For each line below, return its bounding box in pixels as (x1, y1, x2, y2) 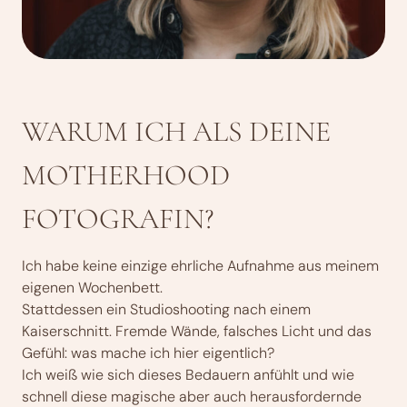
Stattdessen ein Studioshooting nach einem (22, 299, 311, 319)
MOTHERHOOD (22, 156, 230, 193)
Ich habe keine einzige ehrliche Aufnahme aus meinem (22, 255, 379, 275)
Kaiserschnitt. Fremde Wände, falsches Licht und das (22, 321, 372, 341)
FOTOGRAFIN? (22, 200, 213, 236)
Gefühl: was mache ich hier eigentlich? (22, 342, 274, 362)
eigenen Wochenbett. (22, 277, 163, 297)
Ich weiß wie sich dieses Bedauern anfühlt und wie (22, 364, 354, 384)
